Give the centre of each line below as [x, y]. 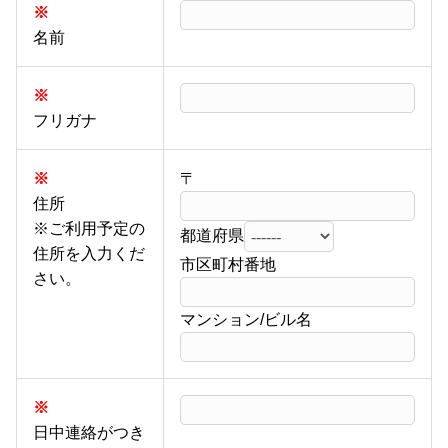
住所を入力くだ [89, 254]
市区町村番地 [228, 265]
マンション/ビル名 [246, 320]
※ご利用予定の [89, 229]
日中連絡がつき [89, 433]
